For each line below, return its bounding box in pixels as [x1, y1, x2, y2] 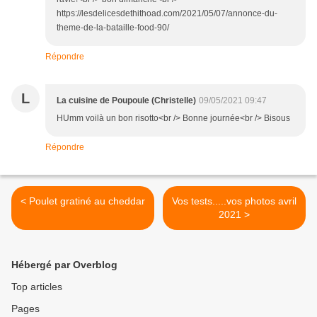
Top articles [11, 281, 62, 293]
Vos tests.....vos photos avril [172, 195, 296, 207]
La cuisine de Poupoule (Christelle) [57, 96, 196, 106]
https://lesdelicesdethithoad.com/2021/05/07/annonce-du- [57, 8, 277, 19]
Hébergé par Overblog [11, 259, 117, 271]
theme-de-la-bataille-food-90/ [57, 23, 169, 33]
